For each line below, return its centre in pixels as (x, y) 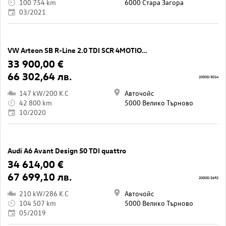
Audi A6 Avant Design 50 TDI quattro (67, 151)
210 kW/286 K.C (44, 194)
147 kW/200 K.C (44, 93)
